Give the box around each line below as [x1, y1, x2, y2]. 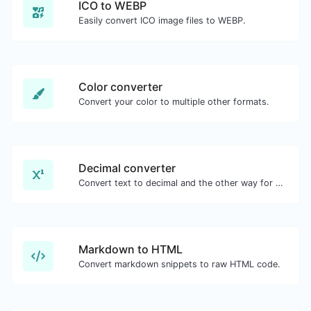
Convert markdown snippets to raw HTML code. [78, 259, 280, 269]
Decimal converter [78, 161, 176, 175]
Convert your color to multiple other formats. [78, 96, 269, 107]
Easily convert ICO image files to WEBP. [78, 15, 246, 26]
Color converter [78, 80, 162, 94]
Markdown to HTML [78, 242, 183, 256]
